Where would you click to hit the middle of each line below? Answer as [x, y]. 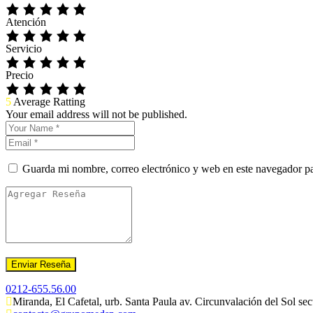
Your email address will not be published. [96, 115]
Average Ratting [49, 102]
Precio [20, 75]
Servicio [24, 49]
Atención [26, 22]
